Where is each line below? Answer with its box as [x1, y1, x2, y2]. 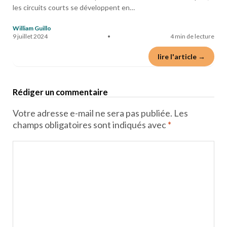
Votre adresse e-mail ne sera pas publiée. [13, 107, 172, 119]
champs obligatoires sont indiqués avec [13, 119, 168, 130]
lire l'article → [158, 52, 205, 61]
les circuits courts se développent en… [13, 3, 135, 12]
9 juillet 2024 [13, 32, 48, 40]
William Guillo [13, 24, 51, 32]
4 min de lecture [170, 32, 214, 40]
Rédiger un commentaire [13, 87, 108, 97]
